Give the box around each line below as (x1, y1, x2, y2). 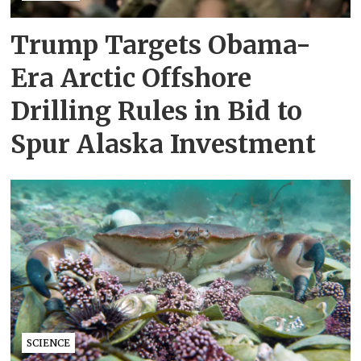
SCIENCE (27, 336, 71, 349)
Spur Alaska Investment (10, 127, 317, 160)
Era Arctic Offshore (10, 61, 252, 94)
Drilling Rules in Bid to (10, 94, 303, 127)
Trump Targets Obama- (10, 28, 312, 61)
